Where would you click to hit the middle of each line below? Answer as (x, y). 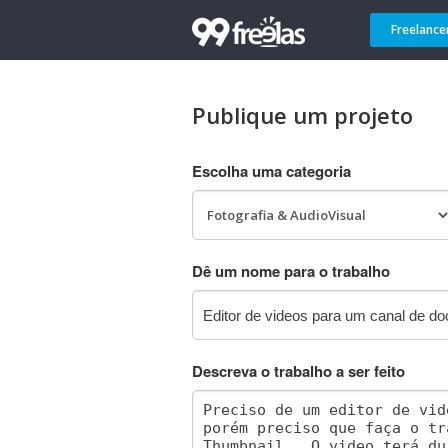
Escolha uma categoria (271, 171)
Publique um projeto (302, 115)
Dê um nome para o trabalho (291, 271)
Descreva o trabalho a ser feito (298, 371)
